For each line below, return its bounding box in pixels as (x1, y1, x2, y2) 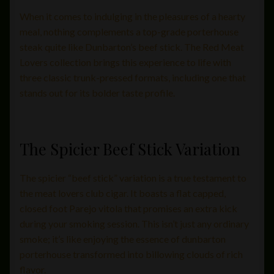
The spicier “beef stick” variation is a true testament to (20, 171, 246, 183)
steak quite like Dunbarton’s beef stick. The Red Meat (20, 40, 244, 53)
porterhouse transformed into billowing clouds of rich (20, 248, 243, 260)
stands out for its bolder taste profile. (20, 86, 175, 98)
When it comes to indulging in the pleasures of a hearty (20, 10, 245, 22)
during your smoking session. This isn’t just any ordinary (20, 217, 249, 229)
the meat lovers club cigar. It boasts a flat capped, (20, 187, 226, 199)
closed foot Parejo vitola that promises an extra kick (20, 202, 237, 214)
